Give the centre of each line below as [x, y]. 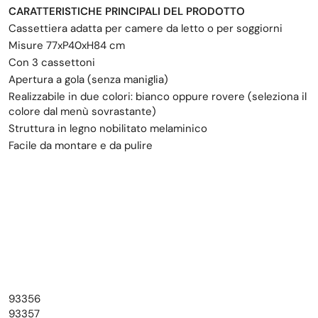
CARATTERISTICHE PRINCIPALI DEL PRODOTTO [127, 12]
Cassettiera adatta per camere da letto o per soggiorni [146, 29]
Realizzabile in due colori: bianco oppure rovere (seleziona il [158, 97]
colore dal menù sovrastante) [82, 112]
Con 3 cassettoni [52, 63]
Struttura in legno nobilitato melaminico [108, 129]
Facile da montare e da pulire [81, 146]
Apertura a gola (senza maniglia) [88, 80]
